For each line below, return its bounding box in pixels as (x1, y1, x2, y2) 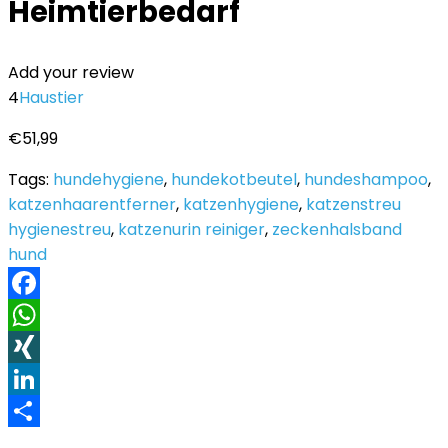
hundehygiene (53, 168, 164, 191)
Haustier (19, 86, 84, 109)
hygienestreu (8, 218, 111, 241)
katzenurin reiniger (118, 218, 265, 241)
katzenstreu (306, 193, 401, 216)
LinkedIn (8, 399, 71, 422)
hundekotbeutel (171, 168, 297, 191)
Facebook (8, 303, 87, 326)
